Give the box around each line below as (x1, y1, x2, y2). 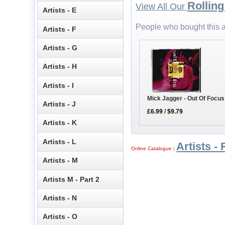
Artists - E (43, 6, 77, 15)
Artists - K (43, 119, 77, 127)
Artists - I (43, 81, 74, 89)
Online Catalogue (131, 145, 172, 151)
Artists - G (43, 43, 78, 52)
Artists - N (43, 193, 77, 202)
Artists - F (43, 25, 77, 33)
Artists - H (43, 62, 77, 71)
